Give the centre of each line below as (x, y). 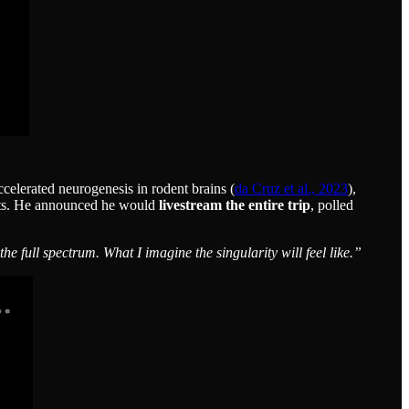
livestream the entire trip (235, 204)
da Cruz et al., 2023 (291, 188)
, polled (332, 204)
